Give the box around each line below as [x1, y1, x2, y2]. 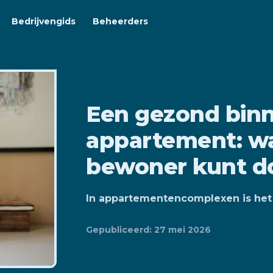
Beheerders [93, 16, 148, 27]
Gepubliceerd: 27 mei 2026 [86, 224, 211, 235]
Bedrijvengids [12, 16, 76, 27]
